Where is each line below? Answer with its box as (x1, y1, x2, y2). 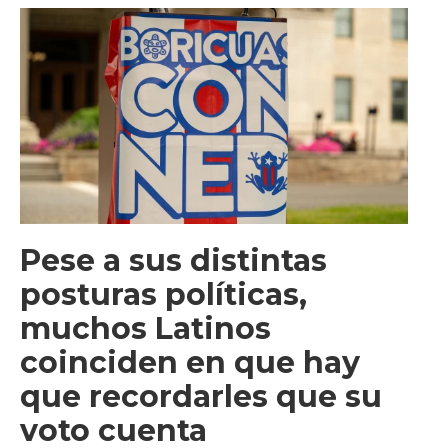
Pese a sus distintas (20, 242, 327, 280)
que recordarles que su (20, 378, 382, 416)
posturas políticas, (20, 276, 307, 314)
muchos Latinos (20, 310, 271, 348)
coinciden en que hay (20, 344, 360, 382)
